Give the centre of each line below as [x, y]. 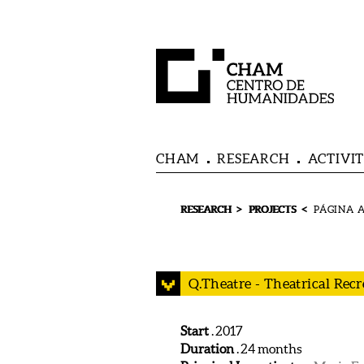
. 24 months [269, 348]
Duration [208, 348]
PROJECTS [272, 209]
